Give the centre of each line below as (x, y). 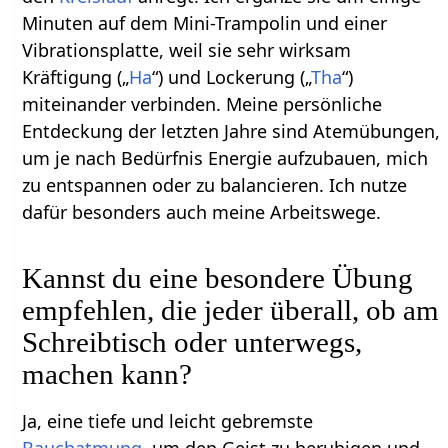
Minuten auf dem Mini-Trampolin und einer (205, 22)
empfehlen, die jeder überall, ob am (231, 309)
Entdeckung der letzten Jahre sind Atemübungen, (231, 130)
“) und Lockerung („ (232, 76)
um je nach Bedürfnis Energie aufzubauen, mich (225, 157)
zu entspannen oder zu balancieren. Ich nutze (215, 184)
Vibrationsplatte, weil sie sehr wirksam (187, 49)
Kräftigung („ (76, 76)
